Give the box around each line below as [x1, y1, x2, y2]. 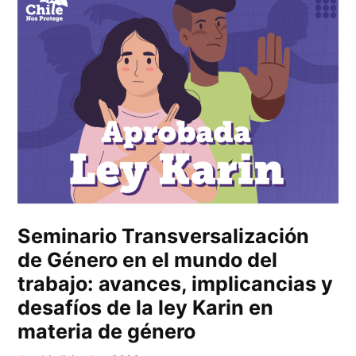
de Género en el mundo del [17, 247, 278, 272]
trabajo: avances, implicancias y [17, 271, 334, 296]
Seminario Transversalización [17, 223, 310, 248]
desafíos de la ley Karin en [17, 295, 274, 319]
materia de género [17, 319, 196, 343]
